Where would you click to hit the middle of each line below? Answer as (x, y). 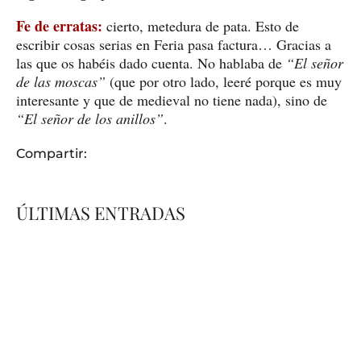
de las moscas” (61, 81)
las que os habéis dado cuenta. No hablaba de (151, 62)
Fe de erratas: (59, 25)
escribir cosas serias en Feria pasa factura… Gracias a (174, 44)
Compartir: (52, 153)
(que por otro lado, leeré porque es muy (224, 81)
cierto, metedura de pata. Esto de (201, 25)
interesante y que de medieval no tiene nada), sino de (172, 100)
